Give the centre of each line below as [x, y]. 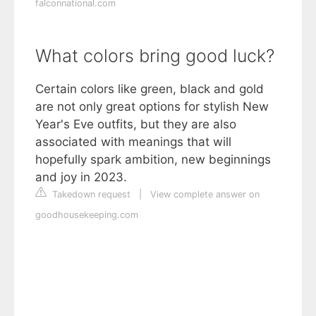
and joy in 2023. [81, 177]
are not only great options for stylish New [152, 107]
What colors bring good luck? [155, 56]
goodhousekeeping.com [87, 215]
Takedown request [90, 195]
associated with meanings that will [133, 142]
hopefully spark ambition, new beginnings [153, 160]
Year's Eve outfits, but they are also [136, 124]
